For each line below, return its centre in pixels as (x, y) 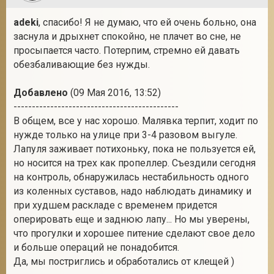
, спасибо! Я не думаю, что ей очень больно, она (147, 22)
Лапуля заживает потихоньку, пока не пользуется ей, (135, 149)
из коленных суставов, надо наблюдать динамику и (132, 191)
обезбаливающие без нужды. (82, 65)
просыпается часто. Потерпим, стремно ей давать (127, 50)
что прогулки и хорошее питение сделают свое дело (134, 233)
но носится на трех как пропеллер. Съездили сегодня (135, 163)
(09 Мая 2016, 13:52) (114, 93)
